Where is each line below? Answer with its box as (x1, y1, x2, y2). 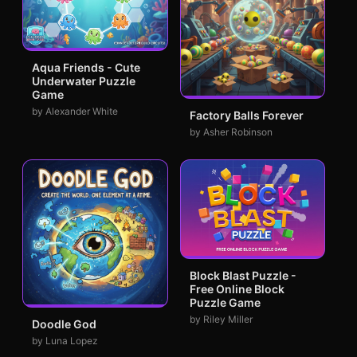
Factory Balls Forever (189, 108, 304, 122)
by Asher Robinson (189, 126, 273, 138)
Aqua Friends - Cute (32, 60, 140, 74)
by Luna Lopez (32, 334, 98, 347)
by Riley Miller (189, 313, 253, 326)
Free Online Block (189, 282, 284, 296)
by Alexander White (32, 104, 118, 117)
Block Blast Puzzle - (189, 269, 296, 283)
